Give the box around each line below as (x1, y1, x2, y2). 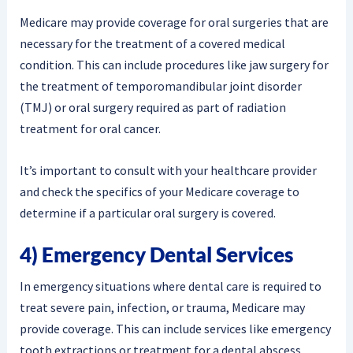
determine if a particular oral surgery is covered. (19, 205, 276, 221)
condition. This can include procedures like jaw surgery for (19, 57, 329, 73)
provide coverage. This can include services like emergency (19, 321, 331, 337)
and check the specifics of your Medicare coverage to (19, 184, 299, 200)
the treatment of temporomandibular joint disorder (19, 78, 302, 95)
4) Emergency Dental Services (19, 241, 293, 267)
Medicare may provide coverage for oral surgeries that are (19, 14, 329, 31)
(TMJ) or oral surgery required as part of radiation (19, 99, 286, 116)
